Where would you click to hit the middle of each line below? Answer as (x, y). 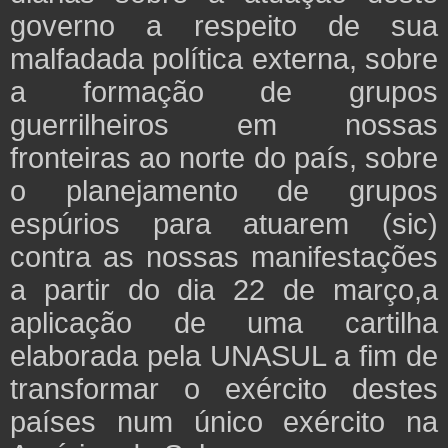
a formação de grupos (224, 91)
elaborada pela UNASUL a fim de (224, 355)
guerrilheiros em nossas (224, 124)
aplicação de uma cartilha (224, 322)
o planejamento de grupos (224, 190)
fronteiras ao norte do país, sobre (224, 157)
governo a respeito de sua (224, 25)
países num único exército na (224, 421)
